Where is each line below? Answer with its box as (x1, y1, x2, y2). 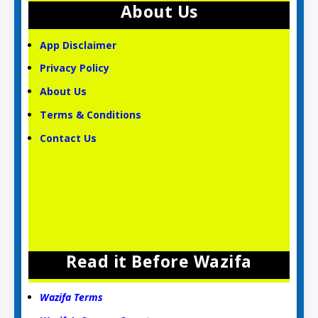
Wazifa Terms (40, 290, 104, 305)
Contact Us (40, 131, 100, 145)
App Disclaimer (40, 38, 117, 52)
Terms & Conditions (40, 107, 142, 121)
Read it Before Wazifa (66, 249, 252, 273)
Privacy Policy (40, 61, 110, 75)
